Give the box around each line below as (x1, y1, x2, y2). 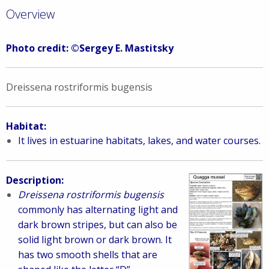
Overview (6, 6, 55, 22)
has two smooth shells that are (18, 248, 157, 261)
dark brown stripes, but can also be (18, 218, 177, 231)
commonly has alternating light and (18, 203, 178, 216)
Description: (6, 174, 64, 187)
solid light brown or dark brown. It (18, 233, 172, 246)
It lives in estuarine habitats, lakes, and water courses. (18, 134, 261, 147)
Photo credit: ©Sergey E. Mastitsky (6, 41, 174, 55)
